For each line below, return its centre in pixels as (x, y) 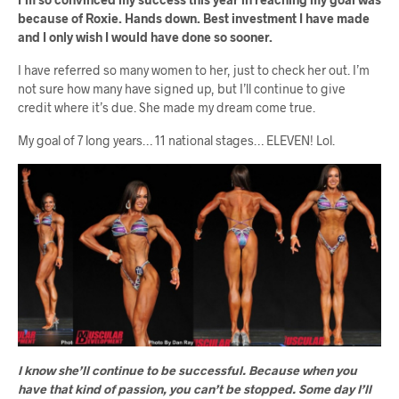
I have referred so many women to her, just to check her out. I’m (194, 70)
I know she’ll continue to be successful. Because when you (187, 370)
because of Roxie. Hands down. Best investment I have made (194, 19)
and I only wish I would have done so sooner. (145, 37)
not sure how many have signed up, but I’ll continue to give (182, 89)
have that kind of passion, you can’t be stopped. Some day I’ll (195, 389)
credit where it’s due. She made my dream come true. (167, 108)
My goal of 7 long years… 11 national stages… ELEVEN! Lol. (176, 141)
